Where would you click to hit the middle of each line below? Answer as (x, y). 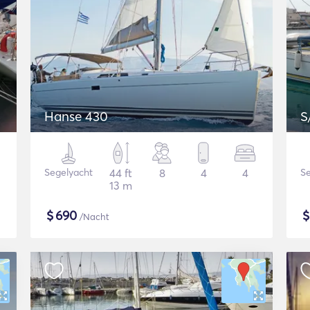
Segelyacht (69, 172)
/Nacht (93, 217)
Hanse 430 (76, 116)
